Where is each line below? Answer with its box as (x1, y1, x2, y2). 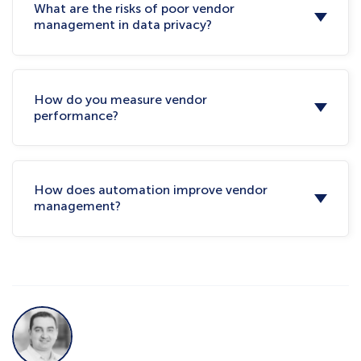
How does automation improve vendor (34, 182, 268, 198)
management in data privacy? (34, 17, 213, 33)
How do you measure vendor (34, 91, 208, 107)
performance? (34, 107, 119, 123)
